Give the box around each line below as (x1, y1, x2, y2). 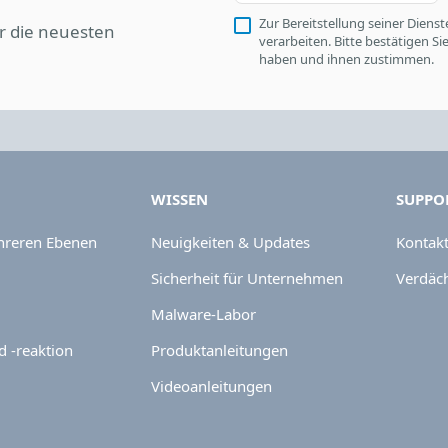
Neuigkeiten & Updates (150, 232, 310, 252)
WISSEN (150, 189, 208, 209)
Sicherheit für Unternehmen (150, 268, 343, 288)
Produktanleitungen (150, 340, 288, 360)
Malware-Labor (150, 304, 256, 324)
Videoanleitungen (150, 376, 272, 396)
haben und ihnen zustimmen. (259, 50, 434, 68)
